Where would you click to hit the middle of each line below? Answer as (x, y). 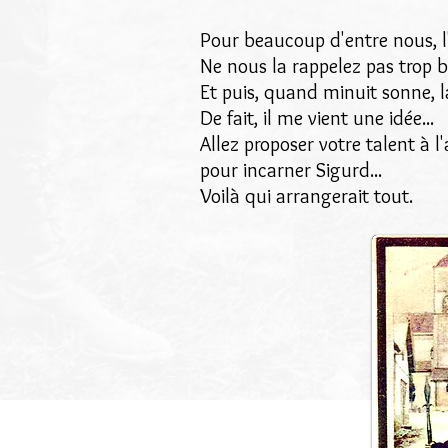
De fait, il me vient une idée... (317, 118)
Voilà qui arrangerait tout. (306, 196)
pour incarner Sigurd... (291, 170)
